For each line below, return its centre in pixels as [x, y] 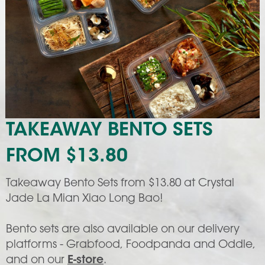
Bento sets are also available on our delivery [123, 230]
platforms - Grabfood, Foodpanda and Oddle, [131, 245]
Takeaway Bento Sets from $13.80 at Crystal [120, 184]
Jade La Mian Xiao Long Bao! [85, 199]
